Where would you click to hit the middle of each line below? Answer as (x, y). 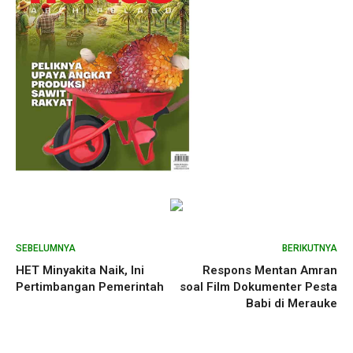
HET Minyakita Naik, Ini (80, 270)
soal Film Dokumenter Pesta (258, 286)
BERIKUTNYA (310, 248)
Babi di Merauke (292, 303)
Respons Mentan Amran (270, 270)
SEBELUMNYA (46, 248)
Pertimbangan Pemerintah (90, 286)
